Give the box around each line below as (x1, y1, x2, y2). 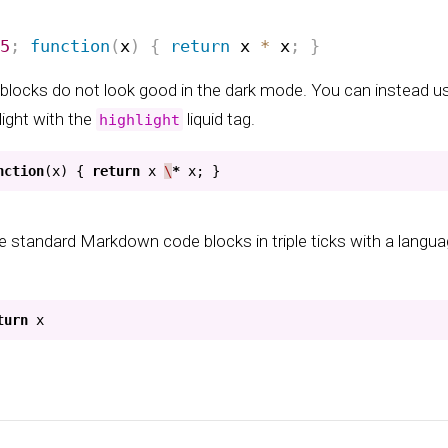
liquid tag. (183, 109, 255, 130)
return (92, 163, 140, 180)
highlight (99, 111, 180, 129)
